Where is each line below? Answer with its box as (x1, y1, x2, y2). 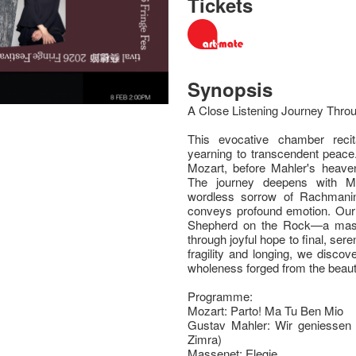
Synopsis (188, 75, 273, 103)
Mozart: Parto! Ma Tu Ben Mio (188, 301, 344, 319)
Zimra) (188, 330, 222, 347)
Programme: (188, 287, 253, 304)
